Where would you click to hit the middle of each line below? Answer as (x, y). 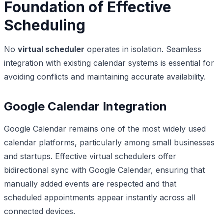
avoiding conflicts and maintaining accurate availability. (105, 76)
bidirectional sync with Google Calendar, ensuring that (104, 170)
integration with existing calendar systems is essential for (109, 63)
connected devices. (40, 211)
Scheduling (45, 25)
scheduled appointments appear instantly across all (100, 197)
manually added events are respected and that (90, 183)
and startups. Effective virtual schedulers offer (90, 156)
